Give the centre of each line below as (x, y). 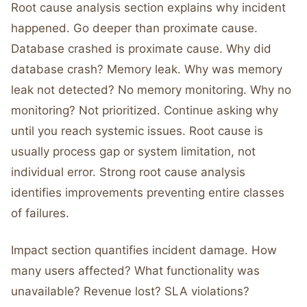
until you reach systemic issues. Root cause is (137, 131)
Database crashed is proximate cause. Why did (141, 49)
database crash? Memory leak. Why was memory (147, 69)
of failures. (40, 213)
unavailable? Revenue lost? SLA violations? (130, 291)
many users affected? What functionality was (135, 271)
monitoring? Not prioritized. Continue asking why (145, 110)
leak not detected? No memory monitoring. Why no (151, 90)
